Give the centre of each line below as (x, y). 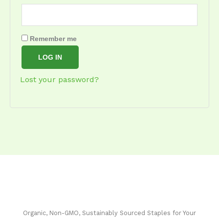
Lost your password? (59, 79)
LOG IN (50, 57)
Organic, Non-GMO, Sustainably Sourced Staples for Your (109, 213)
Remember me (53, 38)
